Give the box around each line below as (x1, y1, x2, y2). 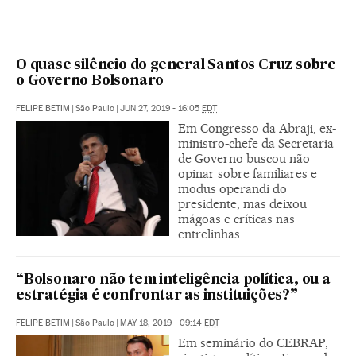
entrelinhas (178, 226, 240, 242)
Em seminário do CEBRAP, (178, 335, 328, 350)
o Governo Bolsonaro (16, 74, 164, 88)
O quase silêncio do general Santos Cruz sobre (16, 58, 336, 72)
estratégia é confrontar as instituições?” (16, 288, 298, 303)
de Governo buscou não (178, 150, 310, 166)
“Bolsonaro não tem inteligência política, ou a (16, 273, 331, 287)
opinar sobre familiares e (178, 165, 317, 181)
